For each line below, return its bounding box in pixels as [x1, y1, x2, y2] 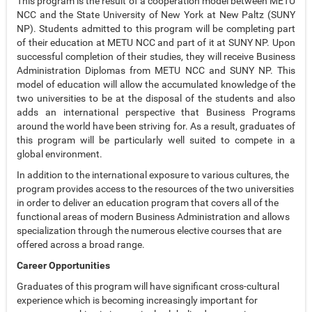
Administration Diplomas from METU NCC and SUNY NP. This [17, 65, 295, 77]
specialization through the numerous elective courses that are [17, 225, 281, 237]
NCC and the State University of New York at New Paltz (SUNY [17, 9, 295, 21]
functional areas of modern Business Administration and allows [17, 211, 290, 223]
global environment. [17, 148, 102, 160]
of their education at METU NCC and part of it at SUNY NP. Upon [17, 37, 295, 49]
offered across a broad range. [17, 239, 147, 251]
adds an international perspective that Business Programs [17, 107, 295, 118]
